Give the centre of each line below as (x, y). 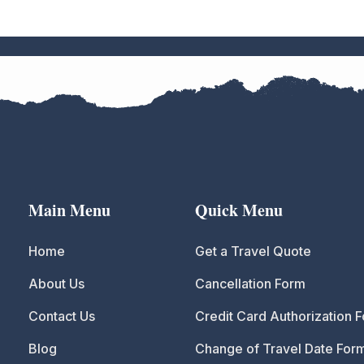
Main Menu (69, 210)
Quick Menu (239, 210)
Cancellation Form (250, 284)
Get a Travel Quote (253, 251)
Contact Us (62, 316)
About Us (56, 284)
